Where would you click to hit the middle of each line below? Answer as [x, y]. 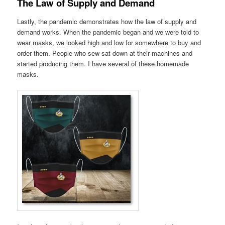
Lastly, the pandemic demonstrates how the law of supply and [107, 21]
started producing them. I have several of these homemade [103, 63]
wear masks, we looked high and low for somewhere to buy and [109, 42]
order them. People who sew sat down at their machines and [105, 53]
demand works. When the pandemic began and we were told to [108, 32]
